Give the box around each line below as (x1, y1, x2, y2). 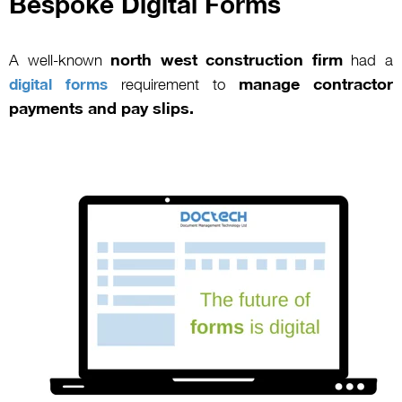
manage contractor (239, 73, 393, 93)
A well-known (9, 50, 111, 69)
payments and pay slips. (9, 97, 194, 118)
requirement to (108, 74, 239, 93)
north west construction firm (110, 48, 343, 69)
